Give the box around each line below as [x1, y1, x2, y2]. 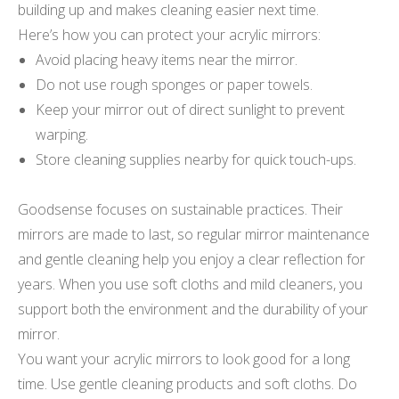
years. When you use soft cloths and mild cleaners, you [18, 273, 362, 294]
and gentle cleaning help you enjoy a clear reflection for [18, 248, 365, 269]
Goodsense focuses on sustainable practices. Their [18, 199, 343, 219]
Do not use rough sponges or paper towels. [36, 74, 313, 94]
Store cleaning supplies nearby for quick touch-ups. [36, 149, 356, 169]
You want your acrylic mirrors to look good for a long [18, 348, 350, 369]
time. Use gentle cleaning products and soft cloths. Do [18, 373, 357, 394]
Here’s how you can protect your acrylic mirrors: [18, 24, 321, 45]
